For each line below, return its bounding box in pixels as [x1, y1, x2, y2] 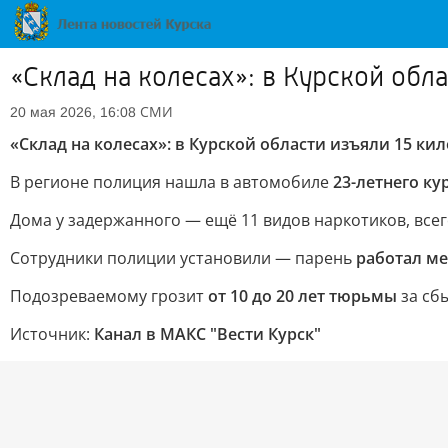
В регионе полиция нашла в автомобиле [10, 171, 333, 193]
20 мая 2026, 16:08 [10, 104, 136, 120]
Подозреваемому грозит [10, 285, 208, 307]
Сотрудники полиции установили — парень [10, 247, 356, 269]
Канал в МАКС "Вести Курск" [94, 323, 321, 345]
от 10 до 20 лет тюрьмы [208, 285, 397, 307]
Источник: [10, 323, 94, 345]
